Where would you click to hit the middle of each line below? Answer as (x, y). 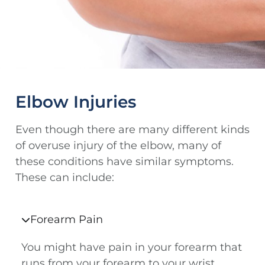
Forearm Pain (67, 219)
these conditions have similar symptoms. (125, 161)
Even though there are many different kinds (132, 129)
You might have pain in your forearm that (132, 247)
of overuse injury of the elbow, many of (118, 145)
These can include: (65, 177)
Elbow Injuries (76, 101)
